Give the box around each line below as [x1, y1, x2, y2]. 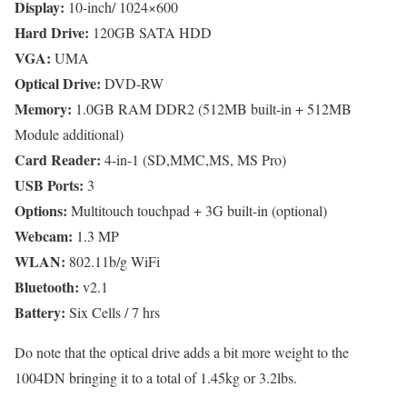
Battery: [15, 301, 65, 323]
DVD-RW [101, 73, 164, 93]
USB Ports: [15, 174, 84, 195]
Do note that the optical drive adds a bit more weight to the [15, 342, 349, 362]
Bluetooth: [15, 275, 79, 297]
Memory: [15, 97, 72, 119]
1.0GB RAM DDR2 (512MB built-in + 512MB [72, 98, 352, 118]
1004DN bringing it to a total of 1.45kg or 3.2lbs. [15, 367, 297, 387]
